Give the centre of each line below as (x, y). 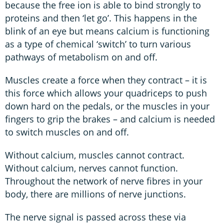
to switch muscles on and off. (67, 132)
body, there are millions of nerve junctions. (95, 194)
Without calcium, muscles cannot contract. (95, 155)
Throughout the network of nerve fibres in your (104, 181)
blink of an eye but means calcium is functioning (107, 31)
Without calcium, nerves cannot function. (91, 168)
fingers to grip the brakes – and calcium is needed (110, 119)
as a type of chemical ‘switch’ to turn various (98, 44)
